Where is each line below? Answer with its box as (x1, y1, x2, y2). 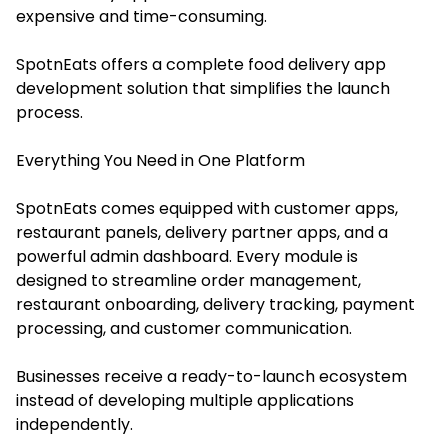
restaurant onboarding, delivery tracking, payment (16, 292, 415, 316)
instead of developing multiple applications (16, 388, 354, 412)
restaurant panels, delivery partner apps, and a (16, 220, 388, 244)
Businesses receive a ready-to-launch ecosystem (16, 364, 407, 388)
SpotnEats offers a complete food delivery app (16, 52, 386, 76)
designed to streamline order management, (16, 268, 361, 292)
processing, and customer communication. (16, 316, 352, 340)
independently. (16, 412, 133, 436)
